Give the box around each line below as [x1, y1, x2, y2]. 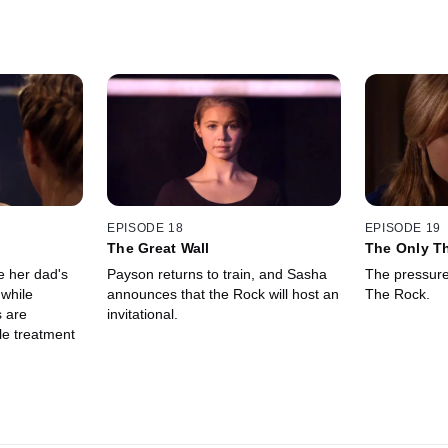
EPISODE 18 [107, 220, 184, 235]
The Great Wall [107, 239, 210, 256]
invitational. [107, 305, 179, 322]
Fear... [364, 255, 408, 272]
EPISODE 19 [364, 220, 441, 235]
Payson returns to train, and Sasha [107, 265, 328, 282]
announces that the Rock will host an [107, 285, 340, 302]
